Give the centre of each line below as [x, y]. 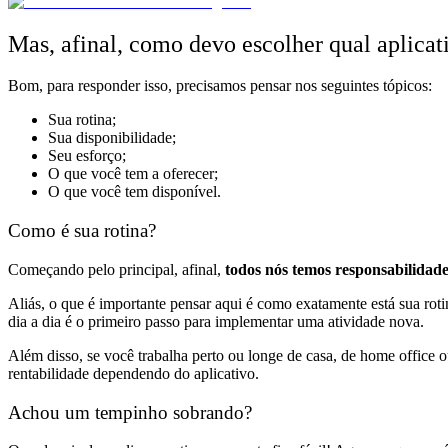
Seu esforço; [87, 156]
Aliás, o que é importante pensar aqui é [132, 303]
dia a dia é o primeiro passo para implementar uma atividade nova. [216, 321]
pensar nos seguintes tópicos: [341, 86]
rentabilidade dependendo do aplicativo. [133, 373]
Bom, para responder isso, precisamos [129, 86]
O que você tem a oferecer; [133, 174]
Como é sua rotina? [82, 231]
